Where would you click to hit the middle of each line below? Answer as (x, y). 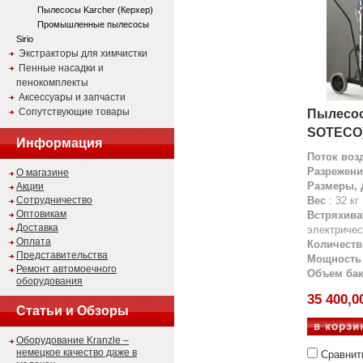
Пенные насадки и (61, 68)
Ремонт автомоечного (66, 269)
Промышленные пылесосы (93, 24)
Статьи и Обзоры (73, 311)
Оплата (34, 241)
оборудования (49, 281)
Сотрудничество (54, 200)
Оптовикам (41, 214)
